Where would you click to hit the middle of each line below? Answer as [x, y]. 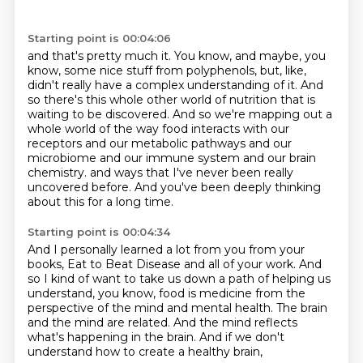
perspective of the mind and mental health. [152, 308]
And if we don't [241, 337]
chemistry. [58, 173]
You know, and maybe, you [250, 56]
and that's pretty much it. [100, 56]
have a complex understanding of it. [197, 85]
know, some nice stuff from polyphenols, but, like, [167, 70]
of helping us [294, 279]
